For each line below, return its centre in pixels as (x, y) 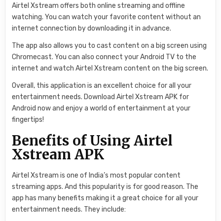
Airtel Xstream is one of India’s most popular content (96, 175)
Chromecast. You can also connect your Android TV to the (104, 57)
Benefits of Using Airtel (92, 140)
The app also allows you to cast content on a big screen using (110, 46)
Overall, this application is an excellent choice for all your (102, 86)
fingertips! (28, 120)
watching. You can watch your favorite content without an (107, 17)
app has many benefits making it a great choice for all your (105, 198)
